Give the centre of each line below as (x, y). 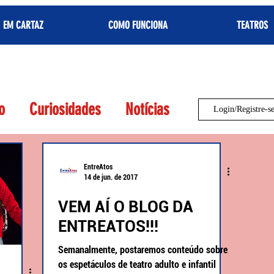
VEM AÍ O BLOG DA (126, 207)
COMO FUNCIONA (138, 25)
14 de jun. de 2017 (111, 177)
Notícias (147, 109)
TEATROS (252, 25)
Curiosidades (65, 109)
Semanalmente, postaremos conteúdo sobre (143, 250)
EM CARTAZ (23, 25)
